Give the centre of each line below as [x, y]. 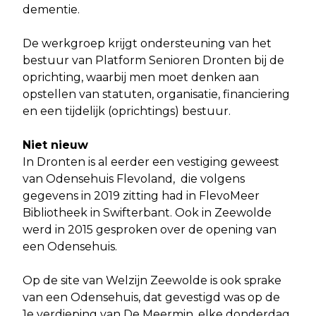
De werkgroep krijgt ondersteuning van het [147, 44]
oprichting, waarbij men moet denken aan [141, 78]
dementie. [53, 10]
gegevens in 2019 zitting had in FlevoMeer [141, 196]
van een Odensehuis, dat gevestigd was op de [151, 298]
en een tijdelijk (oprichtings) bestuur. [128, 111]
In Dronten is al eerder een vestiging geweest [151, 162]
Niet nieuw [57, 145]
